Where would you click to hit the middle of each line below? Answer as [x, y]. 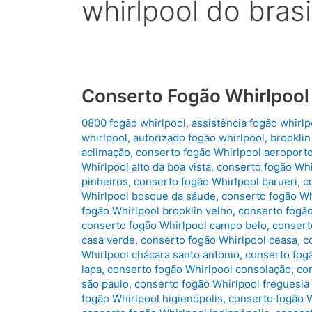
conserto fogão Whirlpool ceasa [219, 240]
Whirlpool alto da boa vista [146, 167]
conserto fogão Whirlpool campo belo [174, 226]
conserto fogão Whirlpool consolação [199, 270]
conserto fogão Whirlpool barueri [216, 182]
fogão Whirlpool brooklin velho [157, 211]
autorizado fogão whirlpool [199, 138]
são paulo [105, 284]
